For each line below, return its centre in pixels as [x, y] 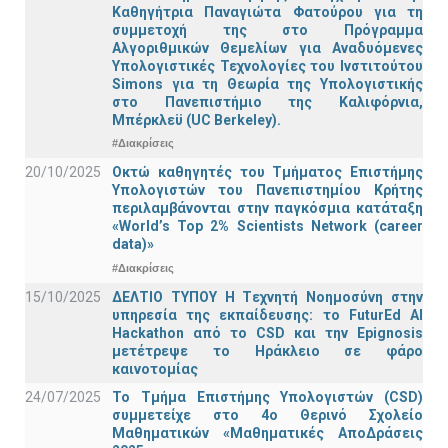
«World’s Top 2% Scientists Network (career [267, 226]
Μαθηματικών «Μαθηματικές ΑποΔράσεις [267, 432]
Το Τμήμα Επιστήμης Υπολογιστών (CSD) [267, 396]
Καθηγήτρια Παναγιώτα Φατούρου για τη [267, 11]
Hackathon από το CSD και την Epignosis [267, 332]
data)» [133, 244]
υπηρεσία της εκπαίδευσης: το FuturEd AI [267, 314]
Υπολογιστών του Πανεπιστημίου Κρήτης [267, 190]
